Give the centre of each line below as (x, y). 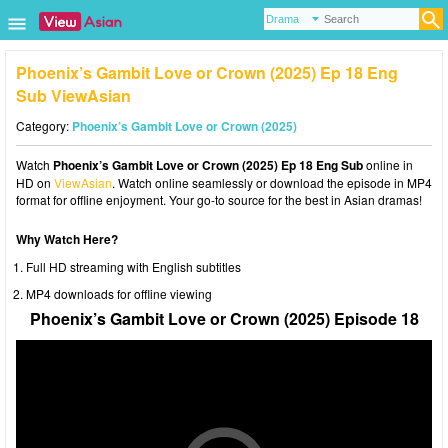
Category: (44, 125)
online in (388, 164)
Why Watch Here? (67, 239)
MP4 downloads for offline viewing (119, 293)
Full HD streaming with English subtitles (133, 266)
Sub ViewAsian (73, 95)
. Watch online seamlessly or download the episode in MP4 (272, 182)
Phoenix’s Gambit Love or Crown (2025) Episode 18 (224, 318)
